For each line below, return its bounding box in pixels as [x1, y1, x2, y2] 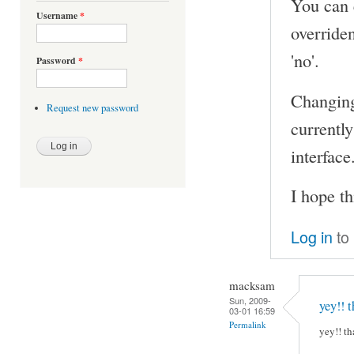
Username [36, 9, 80, 23]
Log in [291, 225, 333, 248]
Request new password [46, 101, 138, 115]
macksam [229, 277, 275, 293]
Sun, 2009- [229, 293, 271, 307]
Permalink [229, 318, 266, 330]
